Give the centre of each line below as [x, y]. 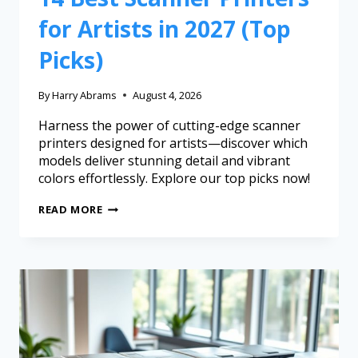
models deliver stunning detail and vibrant [164, 161]
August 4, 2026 [167, 95]
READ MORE [71, 210]
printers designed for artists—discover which [173, 143]
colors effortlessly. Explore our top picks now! [174, 179]
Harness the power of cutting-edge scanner [169, 126]
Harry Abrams [85, 95]
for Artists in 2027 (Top [165, 29]
